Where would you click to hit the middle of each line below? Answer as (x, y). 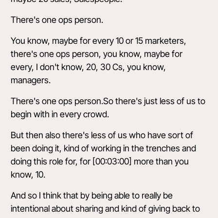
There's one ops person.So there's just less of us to (108, 101)
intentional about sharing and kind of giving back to (106, 209)
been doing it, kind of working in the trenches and (104, 148)
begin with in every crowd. (60, 114)
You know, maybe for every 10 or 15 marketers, (99, 41)
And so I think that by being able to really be (92, 195)
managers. (31, 80)
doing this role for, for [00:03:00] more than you (100, 161)
